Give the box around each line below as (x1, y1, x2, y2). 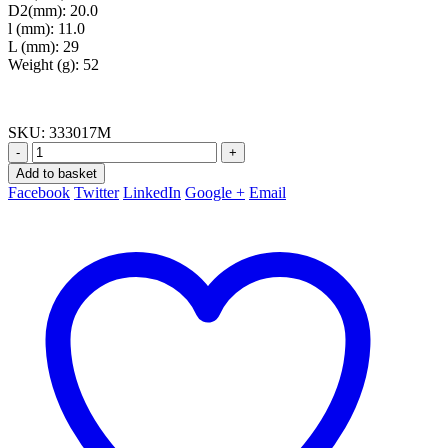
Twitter (74, 184, 119, 202)
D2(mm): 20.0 (8, 2, 98, 20)
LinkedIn (123, 184, 181, 202)
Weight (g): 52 (8, 56, 99, 74)
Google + (185, 184, 245, 202)
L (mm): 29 (8, 38, 79, 56)
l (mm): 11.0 (8, 20, 85, 38)
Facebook (8, 184, 70, 202)
